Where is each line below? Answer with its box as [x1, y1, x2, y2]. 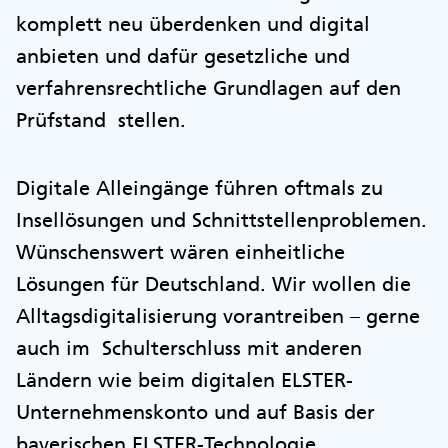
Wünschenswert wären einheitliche [16, 240, 345, 264]
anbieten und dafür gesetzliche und [16, 44, 350, 68]
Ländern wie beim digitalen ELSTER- [16, 368, 353, 392]
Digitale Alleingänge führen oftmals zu [16, 176, 383, 200]
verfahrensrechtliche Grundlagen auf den [16, 76, 401, 100]
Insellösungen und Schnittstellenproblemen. [16, 208, 427, 232]
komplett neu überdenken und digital [16, 12, 370, 36]
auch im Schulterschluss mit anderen [16, 336, 362, 360]
